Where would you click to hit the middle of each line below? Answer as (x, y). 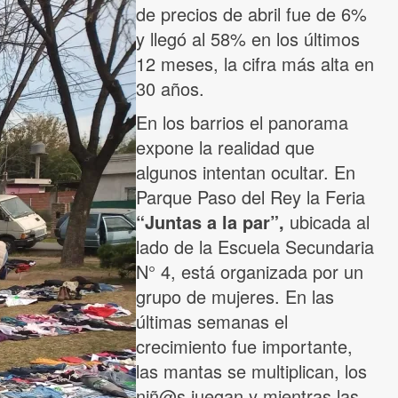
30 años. (170, 89)
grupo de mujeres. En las (235, 297)
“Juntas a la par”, (210, 222)
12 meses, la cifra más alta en (255, 64)
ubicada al (327, 222)
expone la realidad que (225, 147)
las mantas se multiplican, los (251, 371)
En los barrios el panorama (242, 123)
